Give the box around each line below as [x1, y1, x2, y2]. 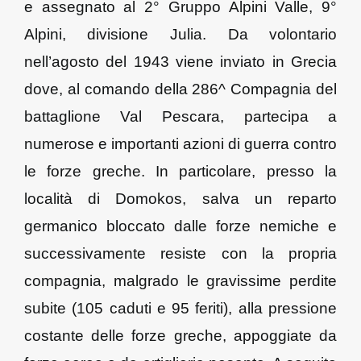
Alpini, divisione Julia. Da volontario [23, 26, 338, 43]
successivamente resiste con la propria [23, 245, 338, 262]
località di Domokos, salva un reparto [23, 190, 338, 207]
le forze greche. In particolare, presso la [23, 163, 338, 180]
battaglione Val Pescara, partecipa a [23, 108, 338, 125]
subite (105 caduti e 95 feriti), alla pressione [23, 300, 338, 317]
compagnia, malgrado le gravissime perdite [23, 272, 338, 289]
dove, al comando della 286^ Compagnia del [23, 81, 338, 98]
